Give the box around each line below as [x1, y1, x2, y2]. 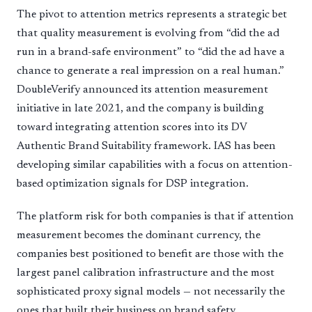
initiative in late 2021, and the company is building [17, 102, 264, 114]
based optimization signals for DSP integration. [17, 178, 249, 189]
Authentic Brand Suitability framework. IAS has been [17, 140, 276, 152]
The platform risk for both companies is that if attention [17, 210, 294, 222]
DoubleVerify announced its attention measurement [17, 84, 268, 95]
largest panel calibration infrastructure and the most [17, 267, 274, 279]
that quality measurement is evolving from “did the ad [17, 27, 279, 39]
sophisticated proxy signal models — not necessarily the [17, 286, 285, 297]
